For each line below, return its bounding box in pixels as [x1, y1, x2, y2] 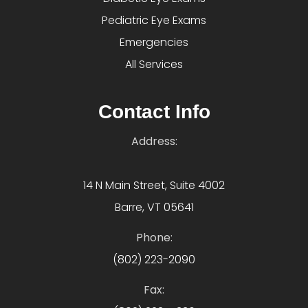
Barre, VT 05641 [114, 199, 194, 216]
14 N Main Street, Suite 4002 [83, 177, 225, 194]
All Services [125, 56, 183, 73]
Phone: [135, 230, 173, 246]
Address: [131, 133, 177, 150]
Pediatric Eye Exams [102, 12, 206, 29]
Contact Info [98, 101, 210, 123]
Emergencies [120, 34, 188, 51]
